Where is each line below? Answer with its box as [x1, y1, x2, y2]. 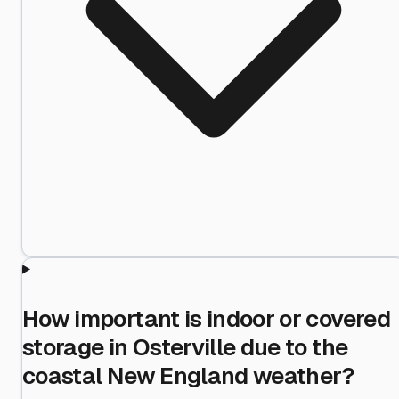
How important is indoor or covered [22, 303, 390, 334]
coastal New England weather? [22, 360, 355, 391]
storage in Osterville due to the [22, 331, 348, 362]
